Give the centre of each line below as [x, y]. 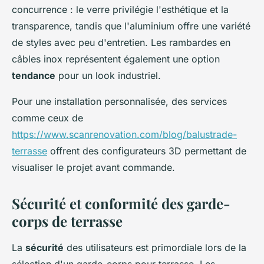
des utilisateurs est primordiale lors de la [155, 247]
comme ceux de [47, 118]
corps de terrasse [67, 221]
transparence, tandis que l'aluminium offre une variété [131, 26]
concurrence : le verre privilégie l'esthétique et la [120, 9]
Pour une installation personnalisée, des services [119, 101]
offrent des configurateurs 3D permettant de [147, 151]
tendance [34, 75]
